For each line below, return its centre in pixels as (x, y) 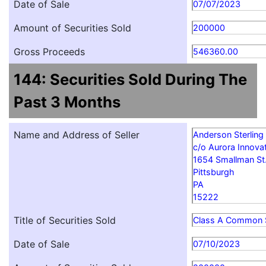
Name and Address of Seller (77, 135)
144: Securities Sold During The (130, 80)
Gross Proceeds (49, 52)
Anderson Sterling (228, 135)
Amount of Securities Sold (72, 28)
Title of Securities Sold (65, 221)
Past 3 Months (67, 102)
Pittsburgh (214, 172)
